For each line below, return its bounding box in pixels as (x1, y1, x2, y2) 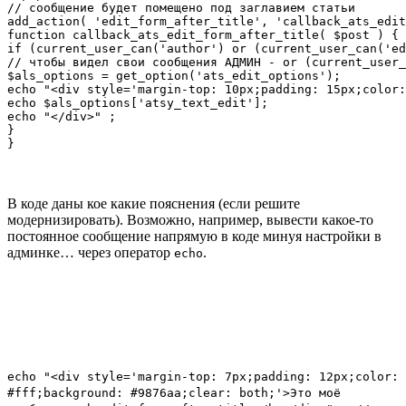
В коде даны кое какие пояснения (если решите (7, 196, 300, 212)
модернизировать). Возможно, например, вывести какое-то (7, 212, 373, 228)
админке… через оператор (7, 245, 174, 261)
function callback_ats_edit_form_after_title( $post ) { (7, 28, 399, 43)
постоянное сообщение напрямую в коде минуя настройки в (7, 228, 382, 245)
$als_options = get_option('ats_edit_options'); (7, 69, 341, 83)
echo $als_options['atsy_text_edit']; (7, 96, 268, 111)
